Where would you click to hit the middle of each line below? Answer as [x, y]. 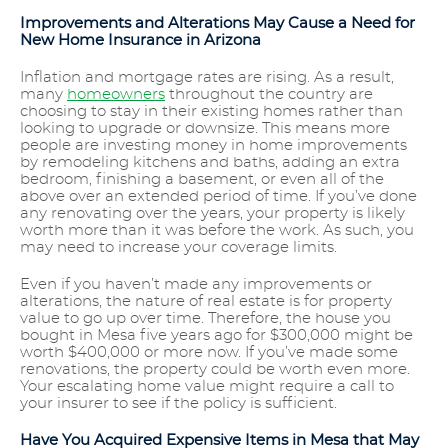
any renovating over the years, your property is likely [212, 214]
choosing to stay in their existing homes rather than [211, 112]
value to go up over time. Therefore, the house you [205, 319]
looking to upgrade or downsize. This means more [205, 129]
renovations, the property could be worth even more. [215, 370]
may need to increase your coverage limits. [180, 248]
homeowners [116, 95]
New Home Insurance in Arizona [142, 41]
